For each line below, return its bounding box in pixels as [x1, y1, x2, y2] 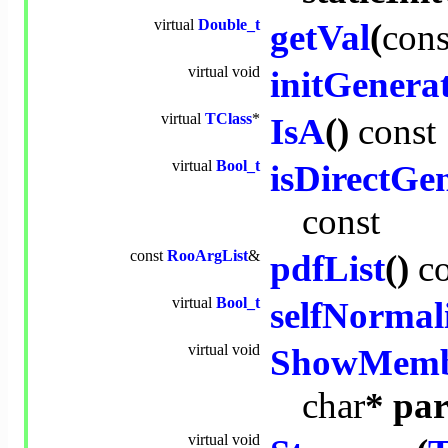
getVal [270, 17, 370, 59]
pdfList [270, 248, 385, 290]
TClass [205, 110, 252, 128]
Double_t [198, 16, 260, 34]
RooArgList [167, 247, 248, 265]
